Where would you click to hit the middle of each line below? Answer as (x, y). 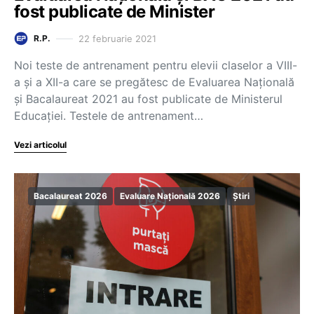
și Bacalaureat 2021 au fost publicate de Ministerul (148, 99)
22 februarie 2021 (117, 38)
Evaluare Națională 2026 (170, 196)
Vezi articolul (40, 145)
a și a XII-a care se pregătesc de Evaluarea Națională (154, 82)
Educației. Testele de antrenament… (109, 116)
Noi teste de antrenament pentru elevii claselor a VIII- (156, 65)
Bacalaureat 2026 (70, 196)
